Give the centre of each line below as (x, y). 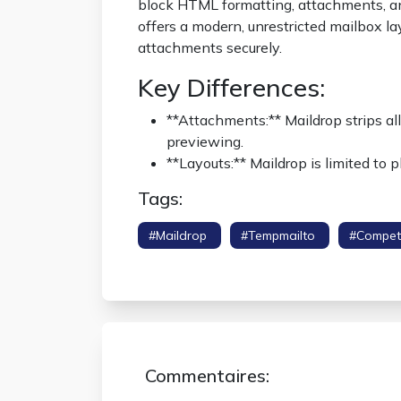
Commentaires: (207, 375)
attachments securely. (210, 47)
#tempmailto (280, 235)
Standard (166, 257)
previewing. (205, 141)
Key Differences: (231, 87)
